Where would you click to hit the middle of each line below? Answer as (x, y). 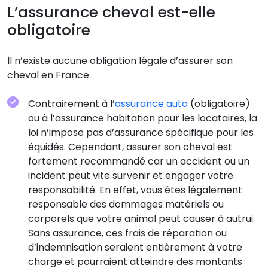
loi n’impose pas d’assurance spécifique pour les (141, 132)
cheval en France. (49, 75)
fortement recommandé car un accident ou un (139, 161)
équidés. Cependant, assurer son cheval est (130, 147)
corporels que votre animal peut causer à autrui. (141, 218)
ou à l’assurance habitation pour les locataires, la (143, 118)
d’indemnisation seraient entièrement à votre (135, 247)
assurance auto (151, 103)
